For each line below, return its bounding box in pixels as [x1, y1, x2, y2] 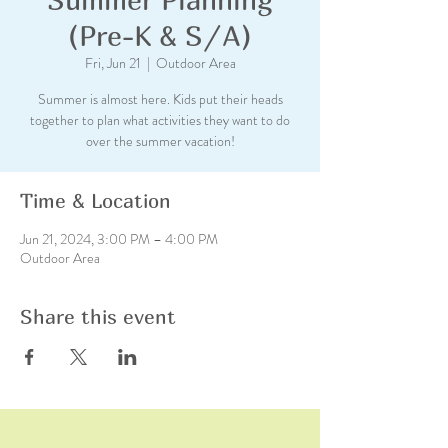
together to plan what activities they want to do [30, 110, 290, 130]
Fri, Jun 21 [84, 53, 141, 73]
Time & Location [20, 189, 171, 212]
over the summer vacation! [85, 131, 235, 151]
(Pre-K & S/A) [68, 19, 252, 52]
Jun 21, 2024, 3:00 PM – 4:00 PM [20, 229, 218, 249]
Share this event [20, 305, 176, 328]
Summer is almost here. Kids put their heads [37, 89, 283, 109]
